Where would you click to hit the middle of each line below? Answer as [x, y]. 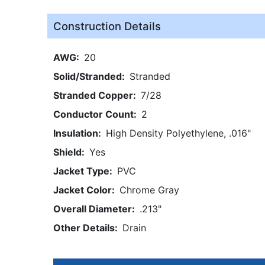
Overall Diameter [93, 209]
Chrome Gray [152, 190]
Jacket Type [81, 171]
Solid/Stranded [88, 76]
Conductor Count [93, 114]
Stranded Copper [93, 95]
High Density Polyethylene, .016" [178, 133]
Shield [67, 152]
